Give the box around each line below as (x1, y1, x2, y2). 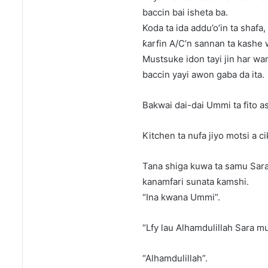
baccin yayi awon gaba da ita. (142, 69, 264, 81)
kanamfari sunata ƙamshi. (142, 176, 249, 188)
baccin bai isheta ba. (142, 7, 228, 19)
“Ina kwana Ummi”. (142, 191, 220, 203)
